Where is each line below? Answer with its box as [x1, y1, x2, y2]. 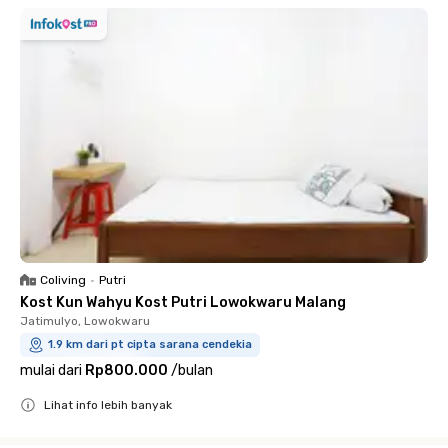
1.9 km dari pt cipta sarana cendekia [48, 337, 252, 351]
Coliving [40, 272, 86, 287]
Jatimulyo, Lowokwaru [20, 313, 150, 328]
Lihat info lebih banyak [44, 397, 172, 412]
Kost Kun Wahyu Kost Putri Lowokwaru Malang [20, 293, 346, 311]
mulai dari [20, 361, 82, 379]
